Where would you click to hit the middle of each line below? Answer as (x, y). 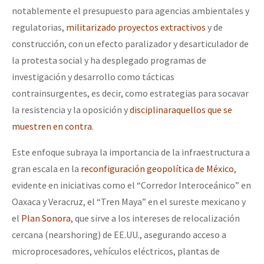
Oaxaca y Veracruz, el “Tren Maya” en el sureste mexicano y (129, 201)
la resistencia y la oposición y (71, 109)
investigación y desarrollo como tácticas (93, 76)
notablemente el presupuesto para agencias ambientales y (131, 10)
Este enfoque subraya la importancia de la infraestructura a (131, 152)
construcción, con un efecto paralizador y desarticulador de (130, 43)
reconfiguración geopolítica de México (157, 168)
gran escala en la (46, 168)
